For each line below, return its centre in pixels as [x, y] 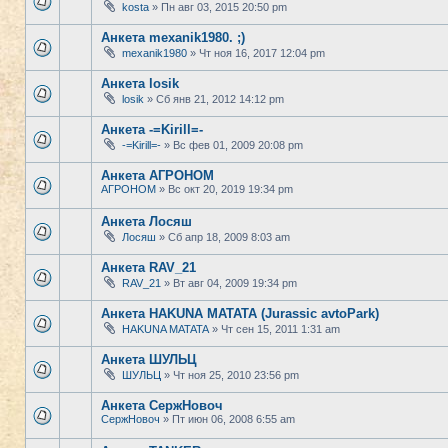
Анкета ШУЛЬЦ [149, 359]
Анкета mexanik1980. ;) [173, 37]
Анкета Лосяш [146, 221]
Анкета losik [140, 83]
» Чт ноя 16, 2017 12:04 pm [256, 53]
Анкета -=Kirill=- [152, 129]
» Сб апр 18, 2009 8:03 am [223, 237]
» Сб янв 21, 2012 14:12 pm [214, 99]
